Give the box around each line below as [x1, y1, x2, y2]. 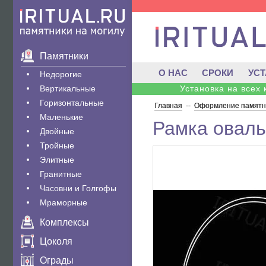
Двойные [40, 126, 74, 136]
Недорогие [40, 69, 82, 79]
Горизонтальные [40, 98, 104, 107]
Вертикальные [40, 84, 96, 93]
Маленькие [40, 112, 83, 122]
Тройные [40, 141, 74, 150]
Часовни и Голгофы [40, 183, 116, 193]
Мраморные [40, 198, 87, 207]
